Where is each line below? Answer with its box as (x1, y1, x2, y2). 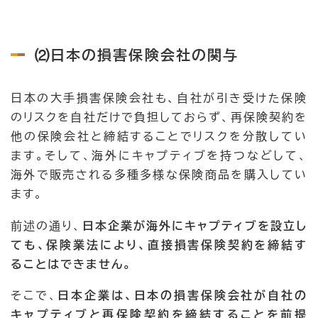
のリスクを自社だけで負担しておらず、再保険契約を (11, 111, 307, 124)
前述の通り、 (11, 219, 82, 231)
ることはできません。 (11, 258, 132, 270)
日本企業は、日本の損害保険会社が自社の (57, 289, 307, 301)
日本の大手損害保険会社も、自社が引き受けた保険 (11, 92, 307, 104)
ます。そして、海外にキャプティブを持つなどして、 (11, 150, 307, 162)
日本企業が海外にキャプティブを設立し (82, 219, 307, 231)
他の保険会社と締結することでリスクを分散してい (11, 131, 307, 143)
